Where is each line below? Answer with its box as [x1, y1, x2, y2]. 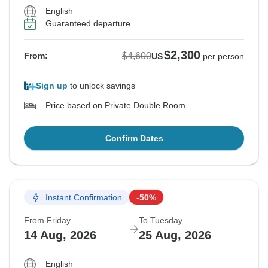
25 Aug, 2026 [139, 229, 211, 242]
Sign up [36, 81, 68, 91]
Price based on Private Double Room [45, 100, 185, 111]
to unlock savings [68, 81, 135, 91]
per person [203, 51, 244, 62]
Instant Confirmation [45, 192, 122, 202]
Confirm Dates [105, 133, 163, 144]
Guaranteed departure [45, 19, 130, 29]
